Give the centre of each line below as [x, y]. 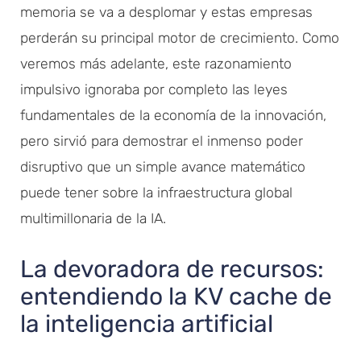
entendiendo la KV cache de [176, 296]
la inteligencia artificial [147, 324]
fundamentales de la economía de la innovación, [173, 115]
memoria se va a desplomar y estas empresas [166, 12]
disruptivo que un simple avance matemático [163, 166]
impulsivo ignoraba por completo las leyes [154, 89]
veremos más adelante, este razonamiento [156, 63]
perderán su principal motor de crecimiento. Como [180, 37]
